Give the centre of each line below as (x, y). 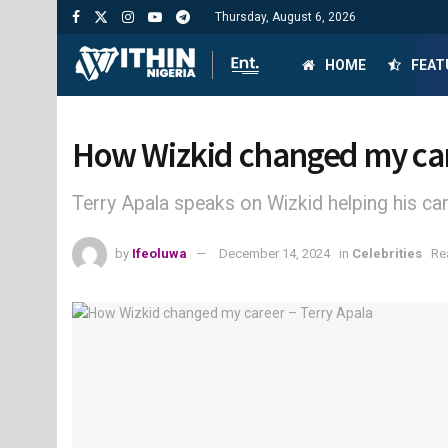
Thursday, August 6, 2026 (285, 17)
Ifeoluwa (159, 254)
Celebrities (387, 254)
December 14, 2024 (274, 254)
